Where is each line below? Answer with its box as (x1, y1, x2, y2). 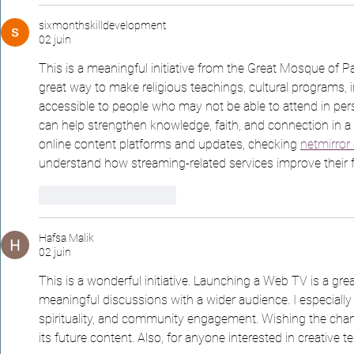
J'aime (62, 188, 94, 201)
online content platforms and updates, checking (39, 136, 300, 152)
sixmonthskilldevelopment (39, 18, 166, 32)
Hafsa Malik (39, 231, 94, 244)
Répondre (129, 188, 176, 201)
